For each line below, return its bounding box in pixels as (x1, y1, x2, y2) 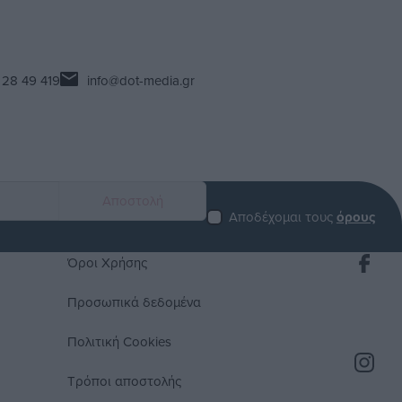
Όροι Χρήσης (67, 253, 148, 273)
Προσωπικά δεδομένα (67, 293, 202, 312)
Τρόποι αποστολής (67, 371, 182, 391)
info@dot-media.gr (86, 71, 195, 90)
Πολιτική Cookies (67, 332, 172, 352)
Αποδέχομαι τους (228, 206, 336, 226)
